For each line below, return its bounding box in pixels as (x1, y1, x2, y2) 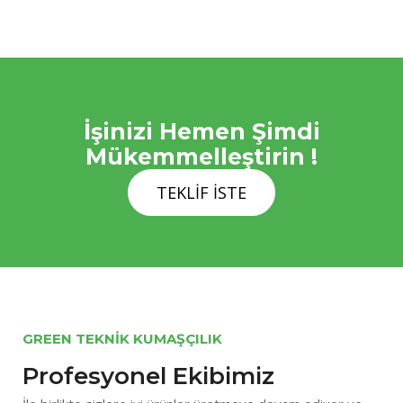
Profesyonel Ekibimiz (22, 362, 274, 391)
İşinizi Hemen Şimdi (83, 118, 320, 146)
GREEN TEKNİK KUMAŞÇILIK (22, 330, 222, 348)
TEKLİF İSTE (157, 182, 246, 204)
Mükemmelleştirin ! (85, 143, 318, 171)
